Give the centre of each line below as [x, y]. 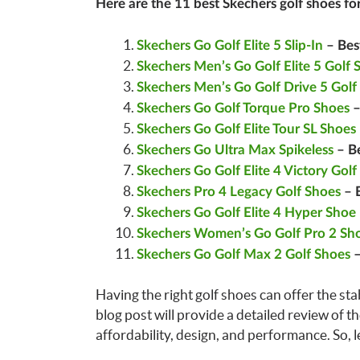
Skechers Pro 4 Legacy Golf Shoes [238, 191]
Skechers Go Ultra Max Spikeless [235, 149]
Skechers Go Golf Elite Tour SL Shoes [246, 129]
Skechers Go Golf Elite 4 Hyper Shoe [246, 212]
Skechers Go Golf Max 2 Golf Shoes [243, 254]
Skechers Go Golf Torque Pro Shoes [243, 108]
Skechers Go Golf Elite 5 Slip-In [229, 45]
